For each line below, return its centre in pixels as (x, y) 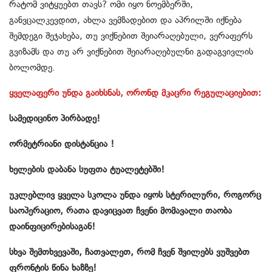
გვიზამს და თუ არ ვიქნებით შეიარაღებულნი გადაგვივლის (131, 52)
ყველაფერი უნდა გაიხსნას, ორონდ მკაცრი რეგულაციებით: (135, 93)
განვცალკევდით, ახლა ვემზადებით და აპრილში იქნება (125, 20)
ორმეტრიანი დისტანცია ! (62, 144)
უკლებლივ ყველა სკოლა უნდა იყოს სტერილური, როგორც (135, 195)
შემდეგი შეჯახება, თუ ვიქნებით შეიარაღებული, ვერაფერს (131, 36)
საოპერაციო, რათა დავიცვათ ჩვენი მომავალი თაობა (121, 211)
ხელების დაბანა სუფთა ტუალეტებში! (87, 170)
